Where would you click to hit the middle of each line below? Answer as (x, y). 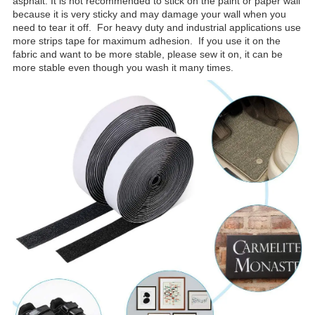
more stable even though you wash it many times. (123, 68)
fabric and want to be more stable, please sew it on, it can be (148, 54)
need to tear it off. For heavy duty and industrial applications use (157, 28)
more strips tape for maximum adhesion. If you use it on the (147, 41)
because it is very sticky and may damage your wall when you (149, 14)
